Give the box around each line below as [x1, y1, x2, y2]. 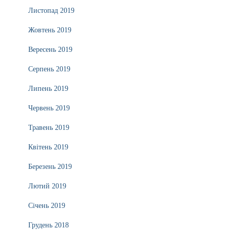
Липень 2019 [28, 85, 68, 92]
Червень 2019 [28, 104, 70, 112]
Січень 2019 [28, 202, 65, 209]
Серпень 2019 [28, 65, 70, 73]
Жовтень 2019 [28, 26, 71, 34]
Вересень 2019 [28, 46, 72, 53]
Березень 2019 [28, 163, 72, 170]
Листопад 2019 [28, 7, 74, 14]
